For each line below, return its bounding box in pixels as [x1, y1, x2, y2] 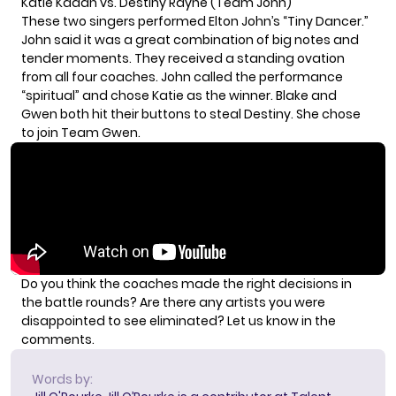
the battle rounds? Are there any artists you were [21, 293, 325, 311]
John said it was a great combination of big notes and [21, 30, 359, 49]
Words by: [32, 369, 93, 388]
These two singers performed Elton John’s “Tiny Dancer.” [21, 11, 369, 30]
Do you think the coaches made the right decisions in [21, 274, 352, 293]
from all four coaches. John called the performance [21, 67, 343, 86]
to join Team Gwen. [21, 123, 141, 141]
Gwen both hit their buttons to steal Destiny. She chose [21, 104, 361, 123]
